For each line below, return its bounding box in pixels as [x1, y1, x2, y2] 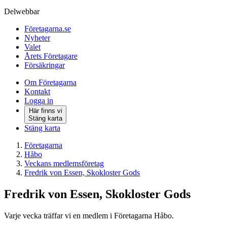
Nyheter [24, 33, 50, 42]
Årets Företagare [24, 52, 78, 60]
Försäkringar [24, 61, 65, 69]
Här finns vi [28, 107, 62, 115]
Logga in [24, 96, 53, 105]
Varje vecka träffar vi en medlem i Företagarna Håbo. [4, 211, 174, 220]
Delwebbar [4, 7, 40, 16]
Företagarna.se [24, 24, 71, 33]
